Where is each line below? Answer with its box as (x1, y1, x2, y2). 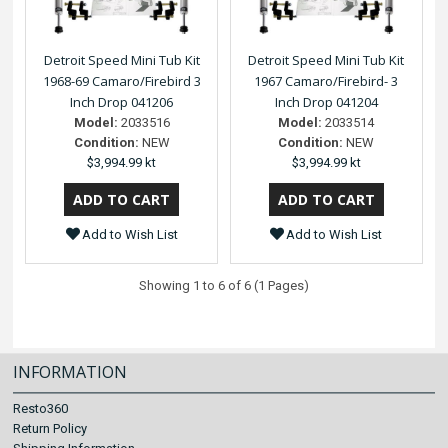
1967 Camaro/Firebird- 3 (254, 71, 399, 90)
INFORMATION (13, 361, 128, 383)
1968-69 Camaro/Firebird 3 (42, 71, 201, 90)
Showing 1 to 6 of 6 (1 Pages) (138, 277, 309, 293)
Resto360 (13, 401, 69, 416)
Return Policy (13, 421, 88, 436)
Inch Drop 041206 (70, 92, 174, 111)
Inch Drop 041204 (274, 92, 378, 111)
